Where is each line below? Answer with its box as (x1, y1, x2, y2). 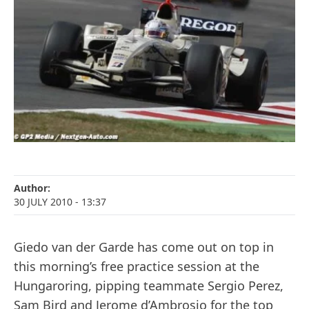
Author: (14, 181, 50, 195)
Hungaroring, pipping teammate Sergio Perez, (14, 277, 283, 295)
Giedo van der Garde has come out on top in (14, 239, 274, 256)
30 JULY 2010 (14, 195, 72, 209)
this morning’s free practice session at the (14, 258, 259, 275)
